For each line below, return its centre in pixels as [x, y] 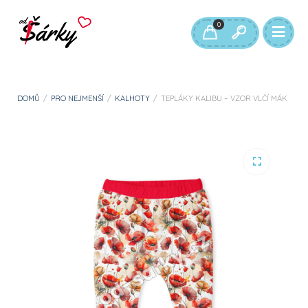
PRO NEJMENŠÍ [77, 98]
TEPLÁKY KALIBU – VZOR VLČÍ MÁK [223, 98]
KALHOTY [132, 98]
